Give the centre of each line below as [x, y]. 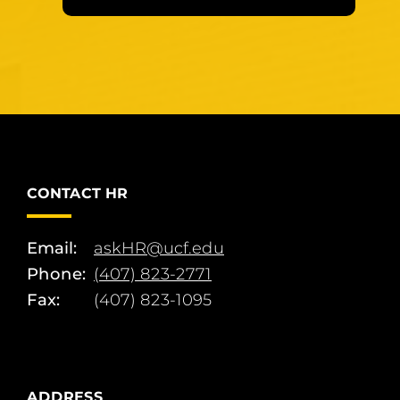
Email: [52, 248]
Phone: [56, 274]
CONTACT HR [77, 193]
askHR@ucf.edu [159, 248]
